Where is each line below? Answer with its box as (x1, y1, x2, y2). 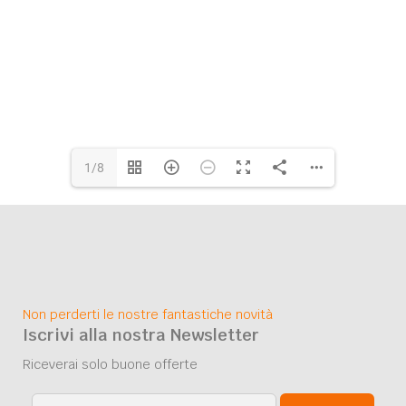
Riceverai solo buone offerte (23, 355, 198, 372)
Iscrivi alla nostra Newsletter (23, 324, 259, 345)
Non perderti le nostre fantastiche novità (23, 305, 273, 323)
